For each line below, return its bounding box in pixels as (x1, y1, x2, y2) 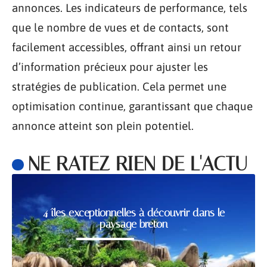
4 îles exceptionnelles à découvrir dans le (42, 206, 225, 220)
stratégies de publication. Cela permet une (12, 80, 226, 94)
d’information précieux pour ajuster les (12, 60, 208, 74)
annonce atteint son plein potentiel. (12, 119, 194, 133)
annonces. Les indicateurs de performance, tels (12, 1, 247, 15)
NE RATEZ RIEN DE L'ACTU (27, 152, 247, 176)
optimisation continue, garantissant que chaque (12, 100, 253, 113)
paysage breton (100, 218, 167, 231)
